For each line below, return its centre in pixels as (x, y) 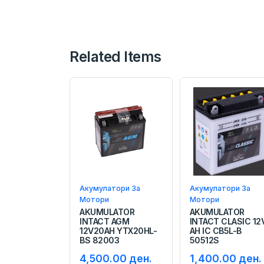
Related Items (115, 56)
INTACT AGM (105, 221)
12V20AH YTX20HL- (118, 230)
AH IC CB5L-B (215, 230)
